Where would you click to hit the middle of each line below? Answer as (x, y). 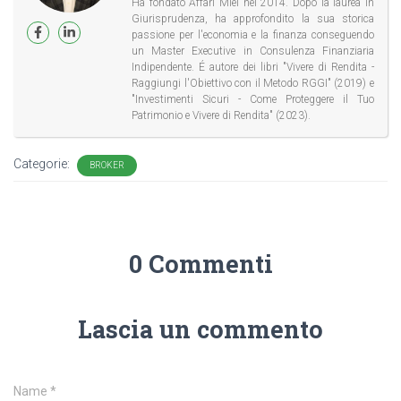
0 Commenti (200, 264)
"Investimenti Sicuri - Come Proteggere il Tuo (253, 100)
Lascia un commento (200, 329)
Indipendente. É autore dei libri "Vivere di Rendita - (253, 68)
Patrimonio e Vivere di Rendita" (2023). (221, 116)
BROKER (107, 166)
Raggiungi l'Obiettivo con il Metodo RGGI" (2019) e (253, 84)
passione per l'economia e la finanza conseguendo (253, 35)
